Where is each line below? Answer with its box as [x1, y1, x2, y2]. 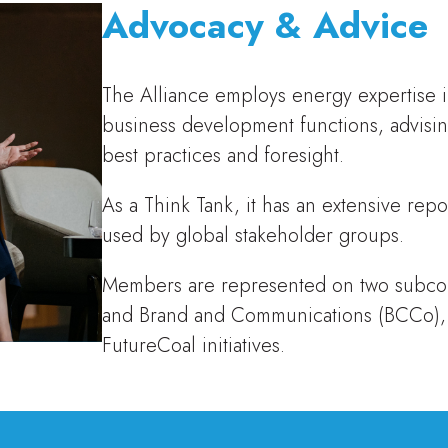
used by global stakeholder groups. [101, 220, 404, 250]
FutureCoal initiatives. [101, 330, 285, 360]
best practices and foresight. [101, 140, 344, 170]
